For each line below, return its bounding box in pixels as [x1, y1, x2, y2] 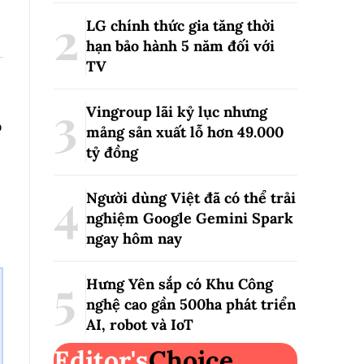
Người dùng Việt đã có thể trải [86, 188, 296, 207]
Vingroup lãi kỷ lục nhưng [86, 102, 267, 121]
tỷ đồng [86, 143, 138, 162]
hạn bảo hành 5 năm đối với [86, 37, 275, 55]
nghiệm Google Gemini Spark [86, 209, 293, 227]
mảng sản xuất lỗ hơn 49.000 [86, 123, 284, 141]
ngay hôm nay [86, 229, 182, 248]
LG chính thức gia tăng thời [86, 16, 275, 35]
